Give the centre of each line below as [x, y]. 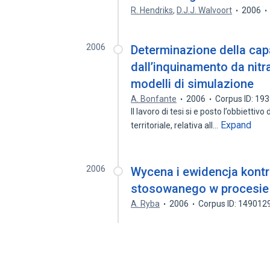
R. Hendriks [152, 10]
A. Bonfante [154, 99]
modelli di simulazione [193, 84]
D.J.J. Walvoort [205, 10]
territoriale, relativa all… [176, 125]
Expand [236, 125]
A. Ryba [146, 204]
